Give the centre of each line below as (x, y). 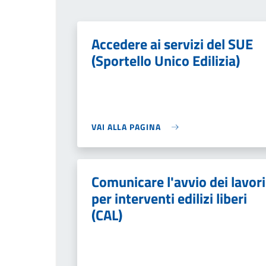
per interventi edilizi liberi (169, 198)
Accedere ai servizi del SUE (172, 44)
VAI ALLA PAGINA (126, 127)
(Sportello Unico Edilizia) (166, 61)
